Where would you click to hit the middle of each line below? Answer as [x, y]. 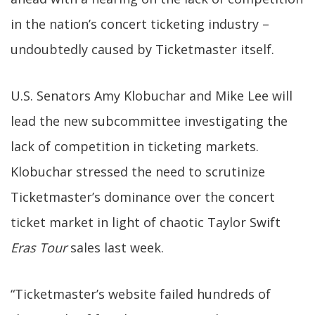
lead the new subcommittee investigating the [149, 121]
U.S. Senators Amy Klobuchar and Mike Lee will [152, 96]
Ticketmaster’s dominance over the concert [143, 197]
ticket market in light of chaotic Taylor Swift [146, 222]
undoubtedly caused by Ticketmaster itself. [142, 49]
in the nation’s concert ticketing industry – [140, 24]
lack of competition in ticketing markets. [135, 146]
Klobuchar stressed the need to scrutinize [138, 172]
